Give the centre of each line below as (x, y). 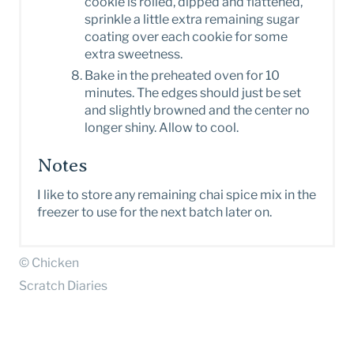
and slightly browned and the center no (197, 111)
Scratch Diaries (63, 286)
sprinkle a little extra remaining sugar (192, 20)
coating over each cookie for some (186, 37)
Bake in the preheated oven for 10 (182, 76)
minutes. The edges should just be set (193, 93)
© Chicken (49, 263)
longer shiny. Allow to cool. (162, 128)
